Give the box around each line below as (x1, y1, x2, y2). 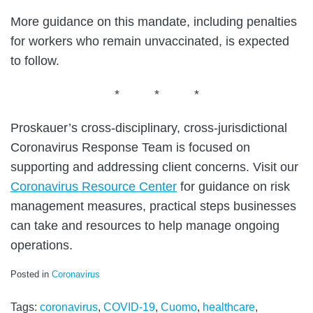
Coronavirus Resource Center (10, 180, 177, 194)
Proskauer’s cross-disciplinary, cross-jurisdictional (10, 121, 287, 136)
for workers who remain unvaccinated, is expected (10, 34, 289, 49)
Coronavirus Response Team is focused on (10, 140, 250, 155)
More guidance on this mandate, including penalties (10, 15, 297, 29)
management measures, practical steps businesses (10, 199, 296, 214)
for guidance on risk (177, 180, 290, 194)
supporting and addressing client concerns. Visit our (10, 160, 298, 175)
